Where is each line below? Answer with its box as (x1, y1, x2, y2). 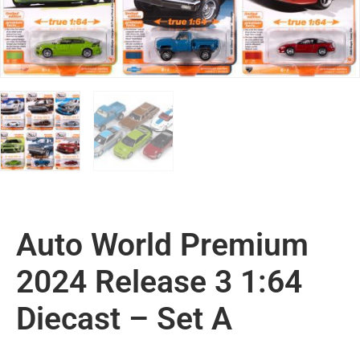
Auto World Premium (16, 226, 309, 264)
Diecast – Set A (16, 300, 232, 337)
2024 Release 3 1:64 (16, 263, 302, 301)
